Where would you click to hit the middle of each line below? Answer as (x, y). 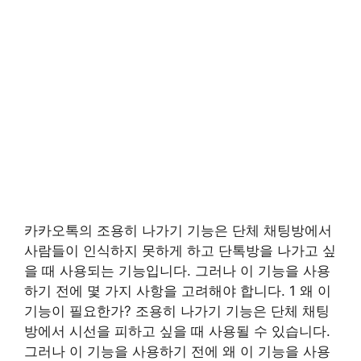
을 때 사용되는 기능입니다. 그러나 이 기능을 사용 (177, 270)
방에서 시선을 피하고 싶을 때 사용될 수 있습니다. (177, 331)
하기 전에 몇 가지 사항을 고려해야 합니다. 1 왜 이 (178, 290)
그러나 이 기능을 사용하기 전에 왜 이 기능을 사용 (177, 351)
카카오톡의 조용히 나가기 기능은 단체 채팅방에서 (178, 230)
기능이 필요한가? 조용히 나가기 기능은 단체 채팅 (177, 311)
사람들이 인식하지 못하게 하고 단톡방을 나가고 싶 (180, 250)
